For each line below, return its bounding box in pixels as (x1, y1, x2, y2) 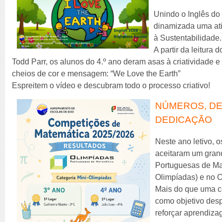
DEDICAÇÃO (155, 114, 215, 125)
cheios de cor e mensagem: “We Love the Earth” (12, 69, 183, 78)
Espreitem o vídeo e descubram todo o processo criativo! (12, 81, 211, 90)
